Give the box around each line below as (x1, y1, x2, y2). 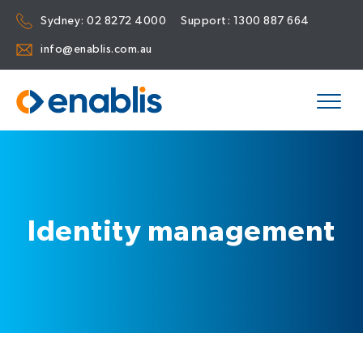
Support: (181, 13, 233, 28)
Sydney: (41, 13, 87, 28)
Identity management (28, 214, 335, 250)
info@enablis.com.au (41, 41, 152, 56)
